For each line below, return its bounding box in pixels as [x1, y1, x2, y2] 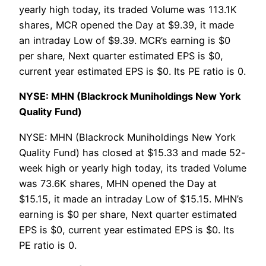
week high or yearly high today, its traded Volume [19, 161, 246, 174]
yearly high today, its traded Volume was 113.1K [19, 3, 237, 15]
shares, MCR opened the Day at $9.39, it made [19, 18, 234, 31]
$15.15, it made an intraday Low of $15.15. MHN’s [19, 192, 243, 205]
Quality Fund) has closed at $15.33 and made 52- [19, 146, 246, 159]
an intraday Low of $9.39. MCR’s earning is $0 [19, 34, 230, 46]
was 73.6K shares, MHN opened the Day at [19, 177, 217, 189]
